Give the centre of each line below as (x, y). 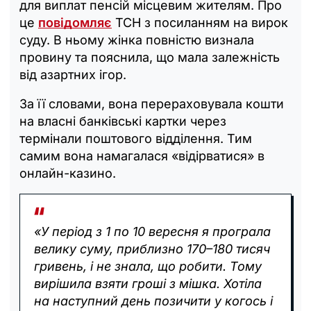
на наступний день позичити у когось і (153, 301)
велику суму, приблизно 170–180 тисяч (152, 249)
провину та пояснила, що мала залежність (150, 57)
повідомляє (75, 22)
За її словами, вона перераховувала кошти (152, 103)
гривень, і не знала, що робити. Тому (148, 266)
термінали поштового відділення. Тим (136, 138)
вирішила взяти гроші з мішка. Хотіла (148, 283)
